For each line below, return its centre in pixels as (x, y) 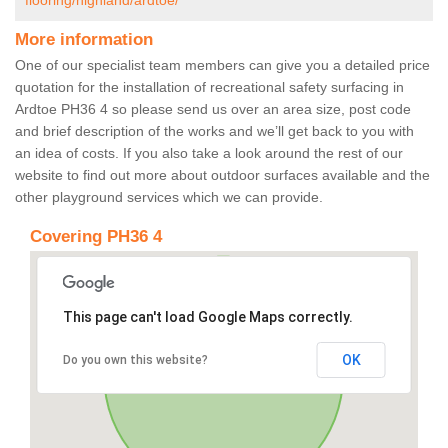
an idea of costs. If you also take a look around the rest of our (209, 153)
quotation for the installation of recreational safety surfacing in (209, 87)
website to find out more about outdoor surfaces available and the (222, 175)
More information (84, 40)
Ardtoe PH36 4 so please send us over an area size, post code (213, 109)
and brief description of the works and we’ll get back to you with (214, 131)
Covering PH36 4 (96, 237)
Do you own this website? (135, 360)
